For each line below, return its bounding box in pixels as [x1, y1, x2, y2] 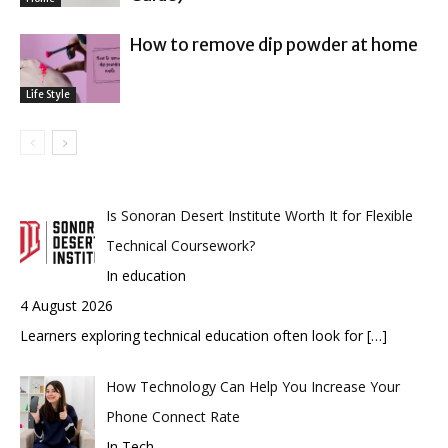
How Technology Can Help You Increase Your [105, 377, 400, 397]
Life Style [26, 87, 70, 101]
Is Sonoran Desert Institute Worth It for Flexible [105, 206, 413, 226]
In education [105, 266, 186, 286]
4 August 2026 [20, 296, 113, 316]
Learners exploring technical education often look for [20, 326, 367, 346]
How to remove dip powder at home [130, 34, 418, 57]
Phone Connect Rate [105, 407, 240, 427]
